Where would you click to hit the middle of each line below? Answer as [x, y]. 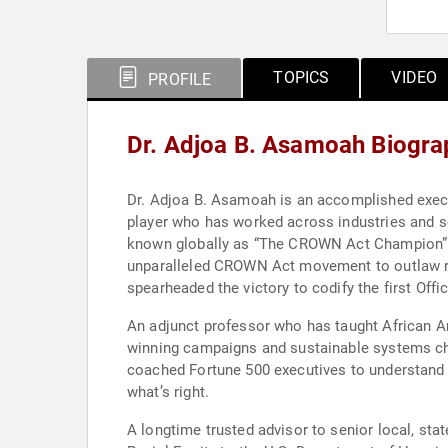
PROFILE [178, 79]
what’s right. [168, 392]
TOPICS [301, 77]
